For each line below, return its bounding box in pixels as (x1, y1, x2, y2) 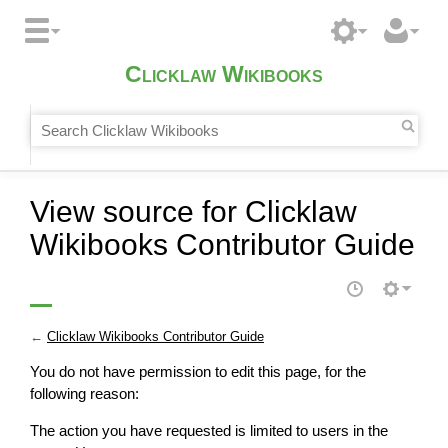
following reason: (30, 385, 139, 403)
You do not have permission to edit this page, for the (30, 363, 366, 381)
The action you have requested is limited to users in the (30, 422, 388, 440)
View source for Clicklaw (30, 194, 357, 228)
